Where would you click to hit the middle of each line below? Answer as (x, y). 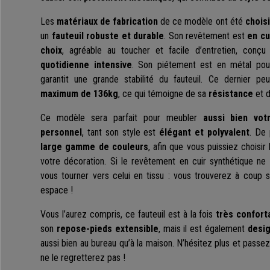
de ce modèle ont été (202, 22)
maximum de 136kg (79, 94)
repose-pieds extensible (106, 229)
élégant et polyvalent (205, 133)
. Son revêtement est (206, 36)
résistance (231, 94)
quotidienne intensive (86, 65)
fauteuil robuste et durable (108, 36)
